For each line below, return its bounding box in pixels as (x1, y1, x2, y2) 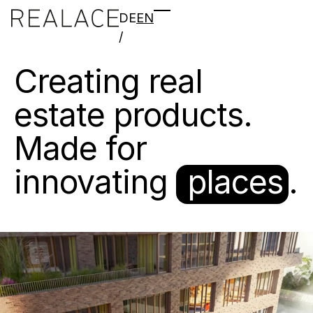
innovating (14, 162, 168, 201)
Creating (14, 61, 140, 101)
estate (14, 95, 105, 134)
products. (113, 95, 252, 134)
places (187, 162, 283, 201)
